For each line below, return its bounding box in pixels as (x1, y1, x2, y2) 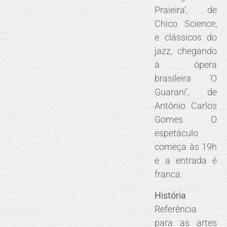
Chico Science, (155, 18, 217, 29)
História (155, 190, 186, 201)
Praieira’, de (155, 5, 217, 16)
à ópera (155, 59, 217, 70)
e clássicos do (155, 32, 217, 43)
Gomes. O (155, 114, 217, 125)
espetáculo (155, 128, 199, 139)
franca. (155, 169, 183, 180)
